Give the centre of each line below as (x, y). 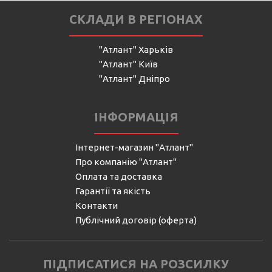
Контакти (97, 205)
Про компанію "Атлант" (126, 161)
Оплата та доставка (119, 176)
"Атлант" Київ (128, 64)
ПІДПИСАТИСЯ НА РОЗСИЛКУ (136, 263)
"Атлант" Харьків (136, 49)
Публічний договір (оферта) (136, 220)
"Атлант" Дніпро (134, 78)
